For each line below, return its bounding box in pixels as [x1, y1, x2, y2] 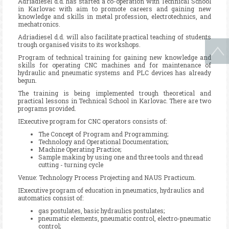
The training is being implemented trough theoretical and [18, 88, 211, 97]
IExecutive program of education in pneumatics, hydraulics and [18, 186, 204, 194]
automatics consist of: [18, 193, 84, 202]
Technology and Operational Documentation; [38, 137, 169, 146]
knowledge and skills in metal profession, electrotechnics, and [18, 12, 211, 20]
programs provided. [18, 104, 76, 112]
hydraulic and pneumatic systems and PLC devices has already [18, 68, 211, 77]
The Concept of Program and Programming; [38, 129, 169, 138]
